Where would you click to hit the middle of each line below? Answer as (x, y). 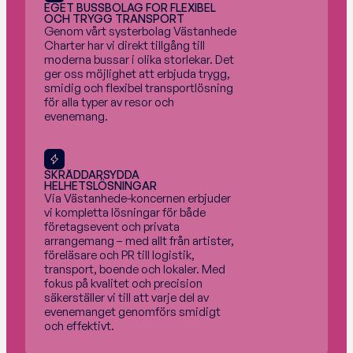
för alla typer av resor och (109, 102)
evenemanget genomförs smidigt (132, 312)
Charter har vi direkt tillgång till (124, 45)
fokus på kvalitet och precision (123, 283)
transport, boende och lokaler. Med (135, 269)
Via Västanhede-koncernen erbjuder (137, 198)
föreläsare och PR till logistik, (119, 255)
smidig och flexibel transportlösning (139, 88)
